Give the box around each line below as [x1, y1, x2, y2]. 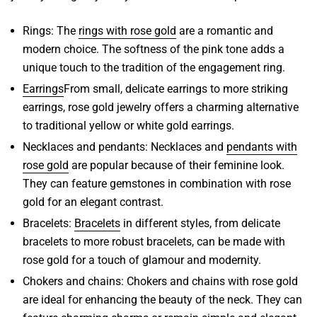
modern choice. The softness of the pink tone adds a [23, 42, 284, 56]
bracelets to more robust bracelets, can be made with [23, 234, 285, 248]
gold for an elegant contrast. [23, 195, 166, 209]
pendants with [226, 139, 297, 154]
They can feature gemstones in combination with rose [23, 176, 291, 190]
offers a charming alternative [151, 100, 299, 114]
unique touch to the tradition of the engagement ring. [23, 60, 285, 74]
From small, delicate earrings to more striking [64, 81, 288, 96]
